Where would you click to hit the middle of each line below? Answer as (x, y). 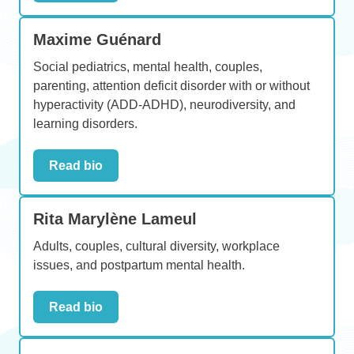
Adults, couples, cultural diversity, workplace (156, 246)
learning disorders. (85, 123)
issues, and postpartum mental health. (139, 265)
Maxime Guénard (97, 39)
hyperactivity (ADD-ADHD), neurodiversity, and (164, 104)
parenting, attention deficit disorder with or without (171, 85)
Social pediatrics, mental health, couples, (148, 66)
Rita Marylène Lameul (115, 218)
